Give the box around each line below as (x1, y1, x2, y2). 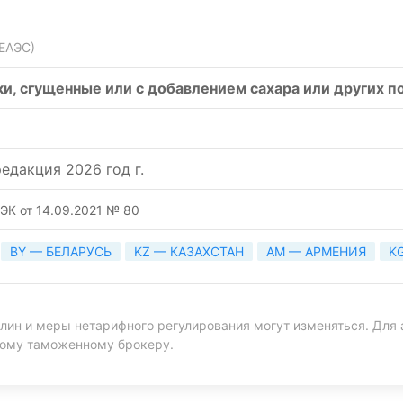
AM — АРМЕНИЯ (266, 244, 366, 260)
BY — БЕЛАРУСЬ (10, 244, 112, 260)
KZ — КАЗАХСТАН (134, 244, 244, 260)
